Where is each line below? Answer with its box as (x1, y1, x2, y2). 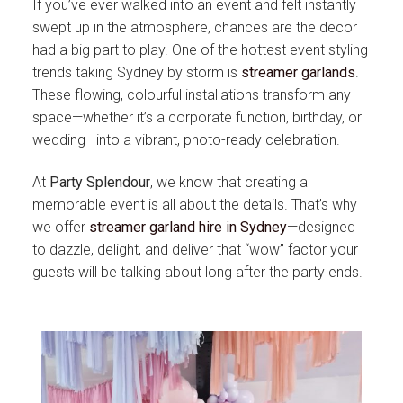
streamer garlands (241, 63, 355, 81)
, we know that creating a (150, 174, 308, 192)
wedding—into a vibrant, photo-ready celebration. (32, 130, 340, 148)
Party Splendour (49, 174, 150, 192)
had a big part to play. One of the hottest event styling (32, 40, 368, 58)
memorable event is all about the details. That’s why (32, 196, 357, 214)
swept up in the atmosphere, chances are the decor (32, 18, 357, 36)
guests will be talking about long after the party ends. (32, 264, 363, 282)
